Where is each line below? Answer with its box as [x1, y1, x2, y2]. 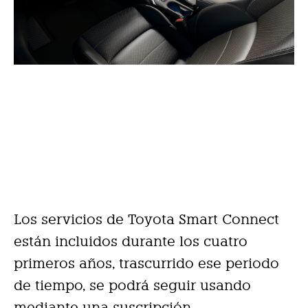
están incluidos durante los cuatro [14, 233, 247, 250]
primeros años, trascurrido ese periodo [14, 255, 279, 272]
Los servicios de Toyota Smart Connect [14, 211, 279, 228]
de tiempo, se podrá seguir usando [14, 277, 251, 294]
